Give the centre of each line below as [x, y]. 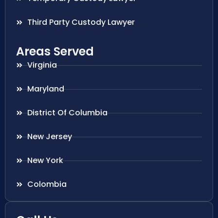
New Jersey [49, 137]
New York [45, 161]
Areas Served [55, 52]
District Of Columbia [67, 113]
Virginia [42, 65]
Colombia [47, 184]
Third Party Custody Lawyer [81, 22]
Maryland [45, 89]
